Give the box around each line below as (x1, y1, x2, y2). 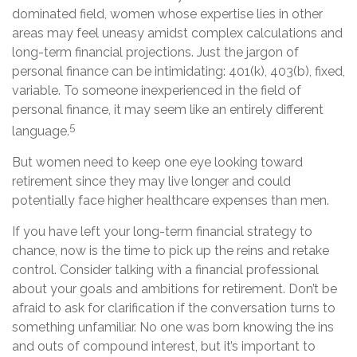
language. (12, 124, 69, 139)
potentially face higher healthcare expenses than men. (12, 193, 329, 209)
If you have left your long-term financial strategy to (12, 224, 312, 240)
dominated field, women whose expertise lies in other (12, 6, 323, 22)
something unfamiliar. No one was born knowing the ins (12, 320, 334, 335)
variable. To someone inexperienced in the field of (12, 82, 301, 98)
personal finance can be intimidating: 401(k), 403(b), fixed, (12, 63, 345, 79)
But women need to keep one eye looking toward (12, 155, 303, 171)
